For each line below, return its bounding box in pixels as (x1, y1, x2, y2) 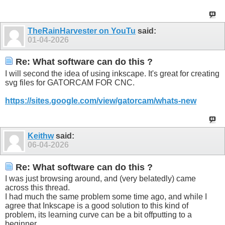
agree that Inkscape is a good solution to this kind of (5, 201, 188, 210)
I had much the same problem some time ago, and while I (5, 192, 207, 201)
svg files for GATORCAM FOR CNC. (5, 78, 135, 87)
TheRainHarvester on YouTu (28, 26, 136, 35)
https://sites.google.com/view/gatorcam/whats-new (5, 96, 196, 105)
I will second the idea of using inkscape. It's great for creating (5, 69, 219, 78)
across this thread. (5, 183, 70, 192)
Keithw (28, 132, 54, 141)
